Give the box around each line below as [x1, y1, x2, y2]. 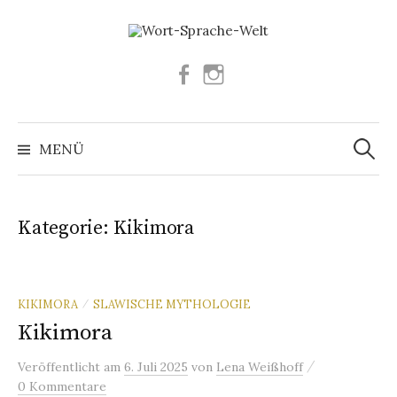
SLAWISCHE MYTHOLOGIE [93, 296, 251, 311]
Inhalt [17, 49, 60, 68]
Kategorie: [18, 215, 113, 240]
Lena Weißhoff [216, 358, 303, 375]
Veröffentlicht [18, 358, 104, 375]
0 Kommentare [18, 378, 106, 394]
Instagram [224, 64, 290, 82]
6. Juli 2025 [124, 358, 188, 375]
